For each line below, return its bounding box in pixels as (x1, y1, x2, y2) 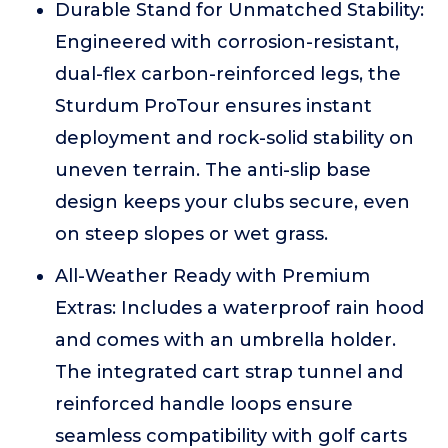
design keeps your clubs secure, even (55, 191, 410, 213)
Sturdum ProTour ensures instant (55, 95, 372, 117)
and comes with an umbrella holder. (55, 329, 396, 351)
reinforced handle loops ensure (55, 393, 353, 415)
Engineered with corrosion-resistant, (55, 31, 399, 53)
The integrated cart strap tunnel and (55, 361, 403, 383)
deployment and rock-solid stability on (55, 127, 414, 149)
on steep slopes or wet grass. (55, 223, 328, 245)
